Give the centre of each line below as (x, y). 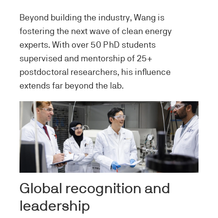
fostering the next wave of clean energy (96, 31)
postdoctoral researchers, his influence (95, 72)
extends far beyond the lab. (73, 85)
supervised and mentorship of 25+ (86, 58)
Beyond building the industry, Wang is (92, 17)
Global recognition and (95, 189)
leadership (57, 206)
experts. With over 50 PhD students (88, 45)
